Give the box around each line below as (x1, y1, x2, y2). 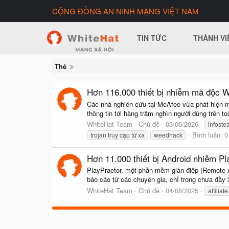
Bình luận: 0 (192, 129, 228, 140)
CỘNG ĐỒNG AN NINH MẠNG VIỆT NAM (52, 6, 199, 16)
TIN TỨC (137, 33, 167, 43)
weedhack (154, 130, 182, 139)
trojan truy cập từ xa (90, 130, 145, 139)
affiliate (208, 186, 228, 195)
